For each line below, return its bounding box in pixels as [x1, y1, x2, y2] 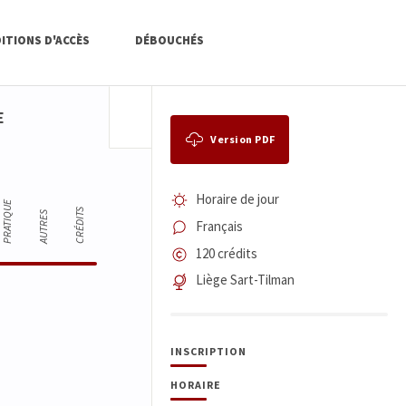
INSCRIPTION [170, 344, 246, 359]
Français [195, 217, 243, 235]
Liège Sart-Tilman [195, 271, 295, 289]
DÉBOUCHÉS [135, 33, 204, 49]
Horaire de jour [195, 189, 279, 208]
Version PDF [210, 132, 275, 147]
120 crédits [195, 244, 257, 262]
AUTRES [36, 209, 50, 245]
